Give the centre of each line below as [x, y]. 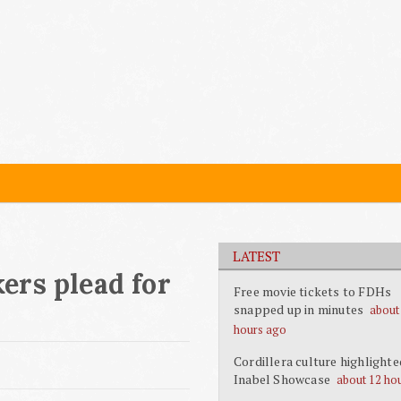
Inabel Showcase [282, 379]
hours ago [260, 329]
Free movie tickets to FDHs [313, 291]
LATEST [256, 256]
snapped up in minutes [299, 309]
